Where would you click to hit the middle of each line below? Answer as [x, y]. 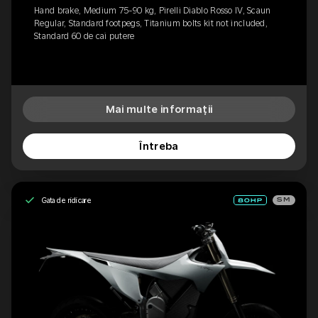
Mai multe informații [159, 110]
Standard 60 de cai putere [84, 37]
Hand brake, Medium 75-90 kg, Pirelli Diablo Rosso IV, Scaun [153, 11]
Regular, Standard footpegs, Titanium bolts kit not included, [151, 24]
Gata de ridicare [67, 200]
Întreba [159, 147]
